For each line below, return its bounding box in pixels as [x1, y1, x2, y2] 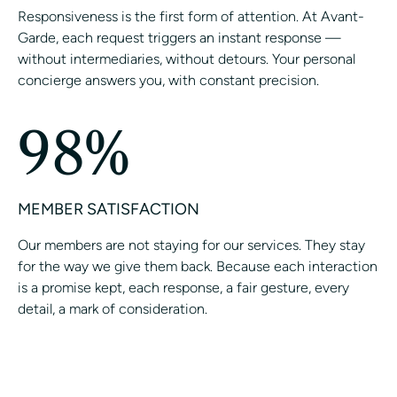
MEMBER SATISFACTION [18, 199, 199, 220]
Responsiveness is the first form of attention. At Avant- [18, 8, 364, 26]
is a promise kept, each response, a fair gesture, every [18, 279, 349, 297]
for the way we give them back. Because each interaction [18, 258, 378, 276]
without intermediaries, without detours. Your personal [18, 51, 355, 68]
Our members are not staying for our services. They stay [18, 237, 365, 254]
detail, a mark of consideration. [18, 300, 207, 318]
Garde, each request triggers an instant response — [18, 29, 341, 47]
